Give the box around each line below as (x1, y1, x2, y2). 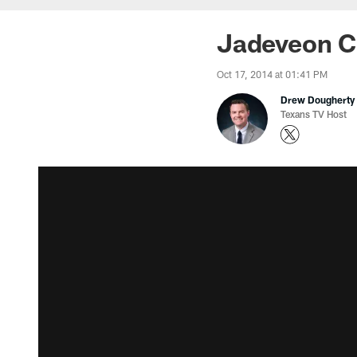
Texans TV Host (280, 108, 347, 120)
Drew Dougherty (280, 94, 355, 105)
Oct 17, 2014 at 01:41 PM (217, 69, 328, 80)
